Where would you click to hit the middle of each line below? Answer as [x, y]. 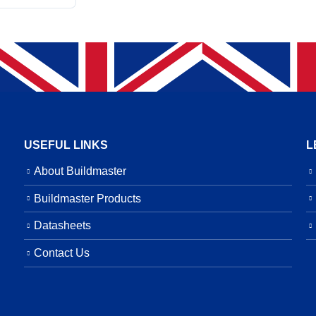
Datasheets [62, 225]
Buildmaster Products [87, 198]
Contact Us [62, 253]
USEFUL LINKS [66, 145]
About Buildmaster [80, 171]
